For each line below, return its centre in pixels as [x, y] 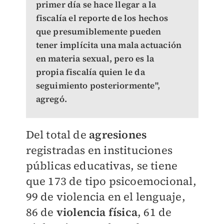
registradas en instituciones [99, 150]
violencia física [97, 212]
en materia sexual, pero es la [95, 59]
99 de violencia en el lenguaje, [105, 197]
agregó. [51, 99]
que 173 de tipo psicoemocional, [111, 181]
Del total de [57, 135]
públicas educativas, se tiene [102, 166]
